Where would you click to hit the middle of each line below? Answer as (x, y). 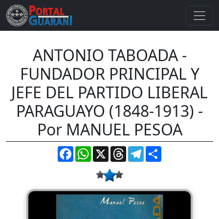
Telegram (160, 150)
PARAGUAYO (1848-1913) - (109, 111)
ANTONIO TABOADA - (109, 55)
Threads (141, 150)
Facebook (91, 150)
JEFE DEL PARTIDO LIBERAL (109, 92)
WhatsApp (109, 150)
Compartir (178, 150)
